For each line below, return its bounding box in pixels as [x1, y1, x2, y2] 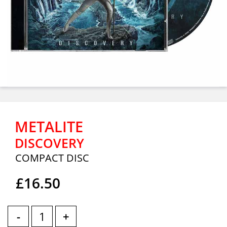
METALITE [15, 117, 83, 136]
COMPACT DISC [15, 151, 89, 165]
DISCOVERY [15, 134, 84, 152]
